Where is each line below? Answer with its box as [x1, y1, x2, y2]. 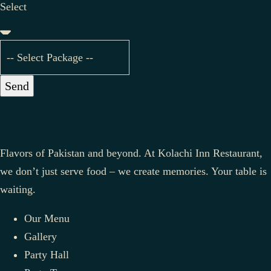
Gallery [24, 230, 57, 243]
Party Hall [24, 248, 69, 261]
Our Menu [24, 212, 70, 224]
